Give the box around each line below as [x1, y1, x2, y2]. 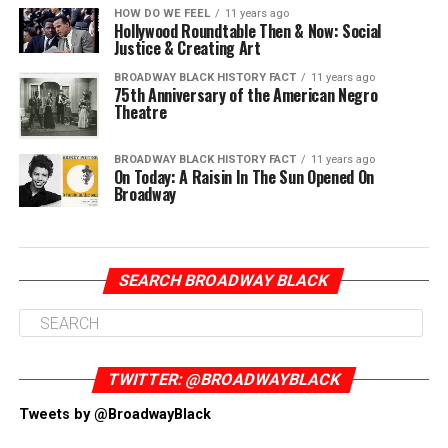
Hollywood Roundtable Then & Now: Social [113, 19, 382, 43]
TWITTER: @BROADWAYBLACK [105, 370, 343, 390]
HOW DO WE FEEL [113, 7, 210, 20]
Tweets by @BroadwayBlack [18, 406, 211, 424]
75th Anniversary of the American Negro [113, 83, 378, 107]
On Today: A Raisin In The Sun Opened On [113, 165, 375, 190]
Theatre [113, 100, 167, 124]
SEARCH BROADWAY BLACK [117, 271, 332, 291]
